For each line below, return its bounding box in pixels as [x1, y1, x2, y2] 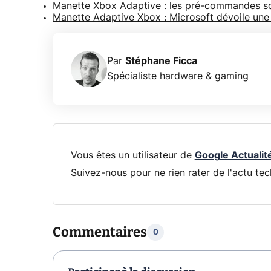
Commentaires [53, 224, 147, 241]
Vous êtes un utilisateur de [70, 150, 195, 160]
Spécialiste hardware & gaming [107, 71, 249, 81]
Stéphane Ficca [125, 56, 197, 66]
